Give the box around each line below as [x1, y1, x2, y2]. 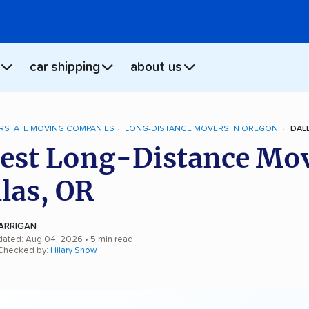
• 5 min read [83, 235, 133, 244]
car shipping [30, 61, 100, 74]
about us [130, 61, 182, 74]
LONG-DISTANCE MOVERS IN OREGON [124, 124, 278, 133]
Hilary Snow [50, 246, 97, 255]
